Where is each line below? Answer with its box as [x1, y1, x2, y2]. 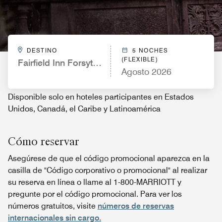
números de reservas [98, 201, 174, 211]
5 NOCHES [132, 47, 168, 54]
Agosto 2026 [121, 66, 171, 77]
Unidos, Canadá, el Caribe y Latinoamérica [8, 104, 161, 113]
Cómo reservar [8, 134, 79, 148]
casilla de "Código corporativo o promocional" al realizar [8, 166, 207, 175]
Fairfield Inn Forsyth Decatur [18, 57, 132, 68]
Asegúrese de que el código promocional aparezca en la [8, 154, 210, 163]
